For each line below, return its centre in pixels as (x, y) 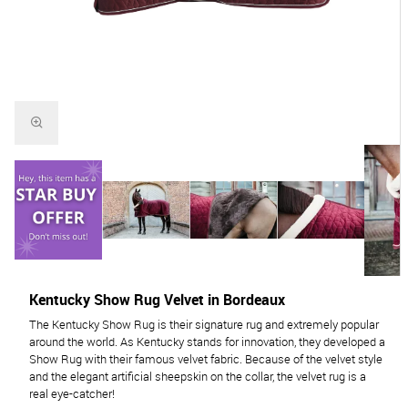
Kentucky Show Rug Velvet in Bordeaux (157, 299)
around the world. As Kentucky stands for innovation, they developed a (207, 342)
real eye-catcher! (72, 393)
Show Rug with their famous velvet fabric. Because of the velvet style (206, 359)
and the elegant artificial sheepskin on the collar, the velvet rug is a (198, 376)
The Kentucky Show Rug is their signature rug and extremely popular (204, 324)
